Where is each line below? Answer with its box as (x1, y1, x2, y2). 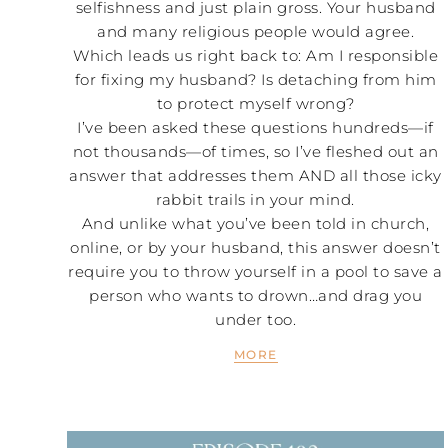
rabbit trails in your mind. (156, 189, 355, 209)
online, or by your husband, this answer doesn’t (70, 237, 441, 257)
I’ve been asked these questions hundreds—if (77, 117, 434, 137)
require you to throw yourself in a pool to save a (68, 261, 443, 281)
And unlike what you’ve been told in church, (81, 213, 430, 233)
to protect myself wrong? (156, 93, 355, 113)
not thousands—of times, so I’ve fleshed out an (72, 141, 439, 161)
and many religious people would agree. (97, 21, 415, 41)
